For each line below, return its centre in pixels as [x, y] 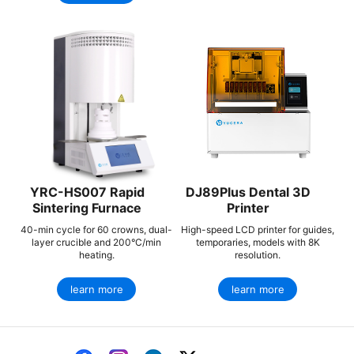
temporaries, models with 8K [258, 242]
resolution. [258, 254]
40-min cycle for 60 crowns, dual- [96, 229]
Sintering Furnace [87, 207]
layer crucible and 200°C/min [96, 242]
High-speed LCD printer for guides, [258, 229]
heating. [96, 254]
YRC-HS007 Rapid [87, 192]
